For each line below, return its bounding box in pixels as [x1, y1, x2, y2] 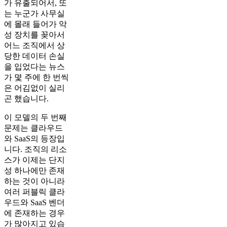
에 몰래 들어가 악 [4, 19, 67, 28]
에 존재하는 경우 [4, 208, 65, 217]
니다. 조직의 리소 [4, 144, 67, 154]
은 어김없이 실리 [4, 83, 65, 92]
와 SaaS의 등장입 [4, 134, 65, 143]
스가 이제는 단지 [4, 155, 65, 164]
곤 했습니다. [4, 94, 49, 103]
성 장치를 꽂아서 [4, 30, 65, 39]
